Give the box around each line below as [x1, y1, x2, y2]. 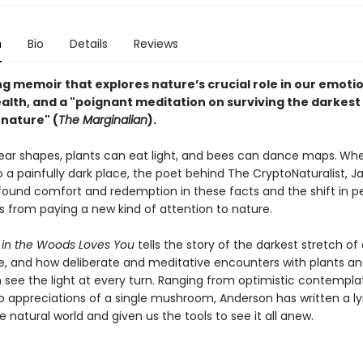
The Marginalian [58, 112, 147, 128]
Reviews [133, 36, 178, 52]
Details [69, 36, 108, 52]
